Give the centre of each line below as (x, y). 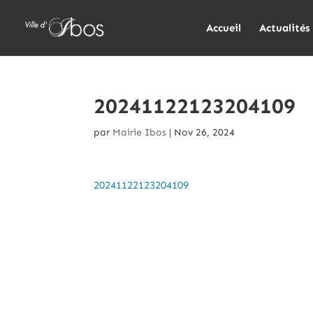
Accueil (224, 28)
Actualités (284, 28)
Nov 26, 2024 (205, 132)
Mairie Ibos (140, 132)
